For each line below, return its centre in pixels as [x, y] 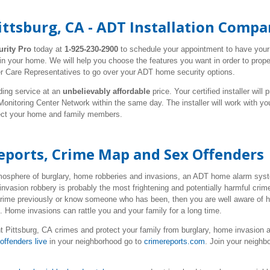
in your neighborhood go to [96, 241]
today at [48, 49]
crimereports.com [174, 241]
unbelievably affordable [106, 91]
